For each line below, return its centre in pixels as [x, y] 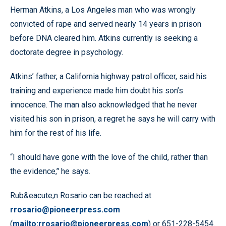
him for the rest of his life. [56, 133]
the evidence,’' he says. [50, 171]
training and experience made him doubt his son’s [97, 91]
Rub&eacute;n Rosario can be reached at [81, 195]
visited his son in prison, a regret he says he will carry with [113, 119]
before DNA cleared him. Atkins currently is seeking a [104, 38]
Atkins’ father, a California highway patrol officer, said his [108, 76]
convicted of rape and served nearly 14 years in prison [106, 24]
